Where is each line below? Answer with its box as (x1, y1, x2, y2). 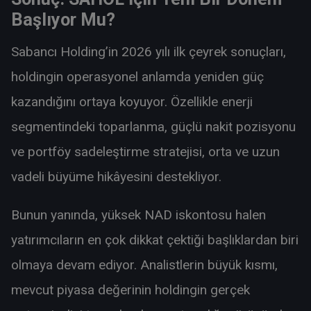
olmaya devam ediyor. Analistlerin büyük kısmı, (11, 257, 278, 273)
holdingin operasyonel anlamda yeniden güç (11, 68, 264, 85)
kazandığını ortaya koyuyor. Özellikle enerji (11, 93, 253, 110)
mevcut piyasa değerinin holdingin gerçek (11, 282, 250, 298)
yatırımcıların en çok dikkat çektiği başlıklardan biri (11, 232, 299, 248)
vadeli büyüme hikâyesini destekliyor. (11, 168, 221, 185)
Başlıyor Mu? (11, 10, 115, 31)
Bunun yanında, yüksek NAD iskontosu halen (11, 207, 266, 223)
